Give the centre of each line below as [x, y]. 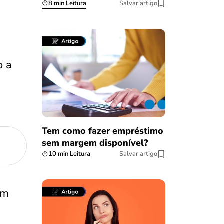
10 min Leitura [69, 154]
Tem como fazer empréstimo [102, 131]
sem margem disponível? [95, 143]
